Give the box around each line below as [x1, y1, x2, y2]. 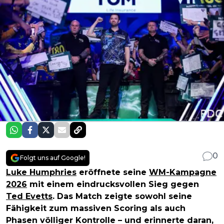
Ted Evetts [6, 191, 52, 201]
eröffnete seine [76, 167, 149, 177]
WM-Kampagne [149, 167, 216, 177]
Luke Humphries [6, 167, 76, 177]
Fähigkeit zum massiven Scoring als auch [6, 203, 185, 213]
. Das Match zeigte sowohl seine [52, 191, 192, 201]
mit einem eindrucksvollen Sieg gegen [27, 179, 199, 189]
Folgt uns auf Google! [20, 154, 85, 162]
